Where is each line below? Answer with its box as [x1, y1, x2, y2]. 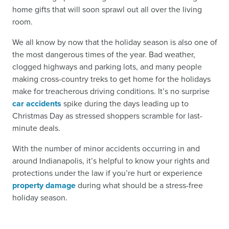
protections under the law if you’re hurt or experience [12, 167, 202, 179]
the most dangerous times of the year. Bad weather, [12, 49, 195, 60]
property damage [12, 179, 76, 191]
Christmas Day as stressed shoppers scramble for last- [12, 110, 202, 122]
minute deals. [12, 122, 60, 134]
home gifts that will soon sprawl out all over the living [12, 4, 202, 15]
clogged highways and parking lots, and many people [12, 61, 202, 73]
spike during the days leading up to [61, 98, 189, 109]
